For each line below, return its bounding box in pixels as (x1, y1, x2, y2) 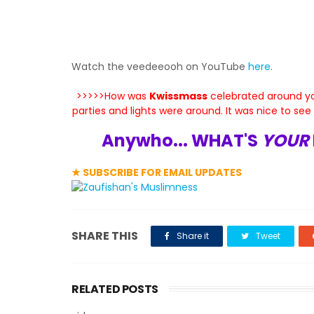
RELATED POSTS (71, 281, 158, 297)
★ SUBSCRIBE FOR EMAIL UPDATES (71, 165, 242, 179)
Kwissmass (149, 89, 208, 103)
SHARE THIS (71, 228, 138, 244)
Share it (175, 230, 209, 242)
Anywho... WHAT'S (102, 129, 262, 152)
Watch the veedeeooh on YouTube (71, 60, 248, 74)
